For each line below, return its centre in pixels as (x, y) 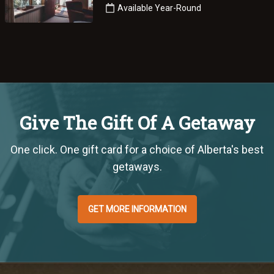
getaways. (137, 166)
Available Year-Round (159, 8)
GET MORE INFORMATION (137, 209)
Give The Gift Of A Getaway (137, 122)
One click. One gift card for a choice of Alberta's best (137, 149)
